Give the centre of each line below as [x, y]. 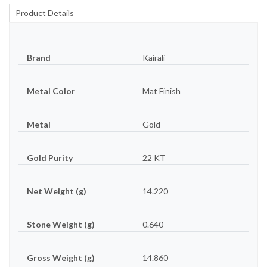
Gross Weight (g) [61, 257]
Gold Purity [50, 157]
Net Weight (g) [57, 191]
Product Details [45, 13]
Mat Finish [162, 91]
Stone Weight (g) [61, 224]
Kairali [154, 57]
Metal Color [51, 91]
